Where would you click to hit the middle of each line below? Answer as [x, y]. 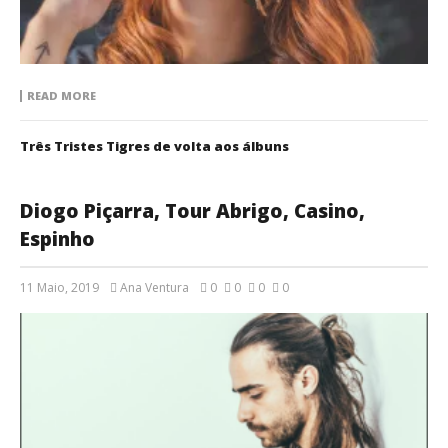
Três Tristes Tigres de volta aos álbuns [154, 145]
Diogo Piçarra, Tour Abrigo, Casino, [192, 210]
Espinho [57, 238]
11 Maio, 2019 [59, 287]
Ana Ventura [154, 287]
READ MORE [61, 95]
